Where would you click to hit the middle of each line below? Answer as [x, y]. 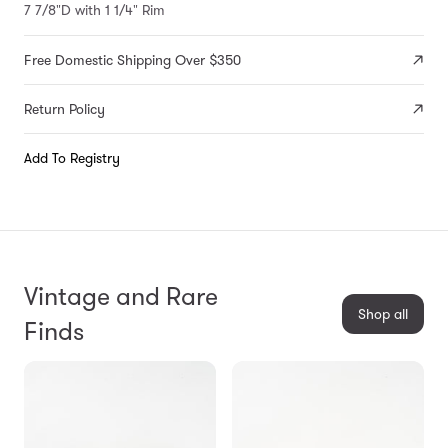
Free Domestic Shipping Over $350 [132, 60]
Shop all [383, 314]
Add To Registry [72, 158]
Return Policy [64, 109]
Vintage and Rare [121, 297]
